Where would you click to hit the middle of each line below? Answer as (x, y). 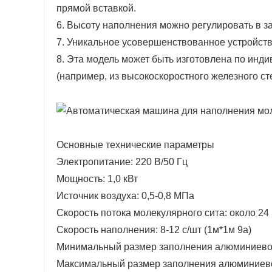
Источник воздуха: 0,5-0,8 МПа (125, 196)
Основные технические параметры (135, 145)
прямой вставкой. (96, 8)
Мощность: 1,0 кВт (97, 179)
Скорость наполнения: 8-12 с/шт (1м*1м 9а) (154, 230)
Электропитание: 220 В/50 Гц (122, 162)
